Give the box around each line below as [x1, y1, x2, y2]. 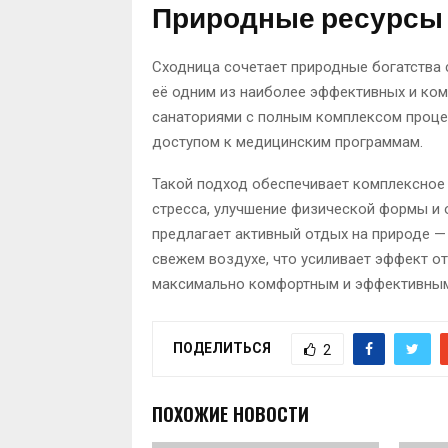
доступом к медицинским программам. [152, 133, 423, 152]
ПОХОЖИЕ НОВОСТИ [152, 401, 309, 428]
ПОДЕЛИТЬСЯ [173, 339, 271, 356]
